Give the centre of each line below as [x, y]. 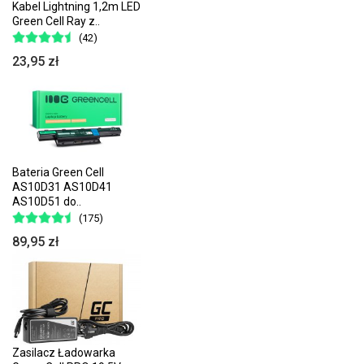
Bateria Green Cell [58, 172]
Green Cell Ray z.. [56, 21]
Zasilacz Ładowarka [64, 353]
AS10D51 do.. [47, 201]
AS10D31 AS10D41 [62, 186]
